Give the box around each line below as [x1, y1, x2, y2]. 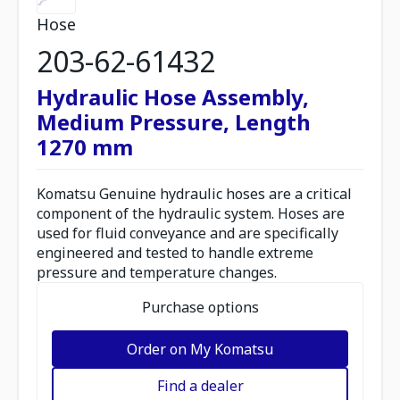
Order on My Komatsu [127, 338, 273, 359]
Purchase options [141, 297, 259, 317]
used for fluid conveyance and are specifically [37, 223, 338, 243]
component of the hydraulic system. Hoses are [37, 204, 345, 223]
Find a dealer [156, 375, 244, 396]
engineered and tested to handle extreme [37, 243, 313, 262]
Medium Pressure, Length [37, 107, 311, 137]
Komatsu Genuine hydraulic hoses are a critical [37, 184, 352, 204]
